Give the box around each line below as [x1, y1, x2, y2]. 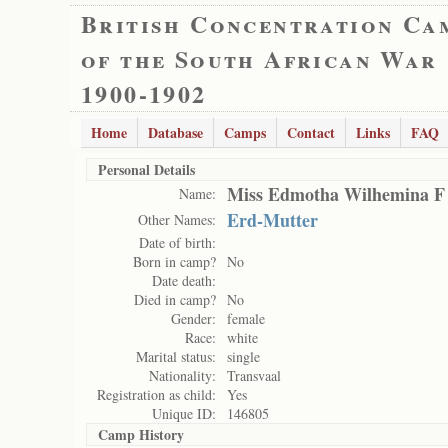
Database [148, 122, 203, 143]
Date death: [152, 271, 216, 290]
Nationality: [149, 366, 216, 385]
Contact [287, 122, 335, 143]
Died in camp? [134, 290, 216, 309]
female [227, 309, 265, 328]
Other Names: [138, 210, 216, 229]
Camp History [98, 424, 184, 445]
